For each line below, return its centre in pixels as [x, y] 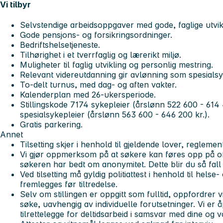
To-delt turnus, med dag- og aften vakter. [98, 85]
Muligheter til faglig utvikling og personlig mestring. [116, 65]
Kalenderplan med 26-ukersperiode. [88, 95]
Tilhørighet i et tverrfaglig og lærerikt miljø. [101, 55]
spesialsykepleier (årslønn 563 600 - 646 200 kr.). [115, 115]
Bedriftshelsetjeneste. [60, 45]
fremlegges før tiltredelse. [69, 184]
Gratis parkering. [51, 125]
